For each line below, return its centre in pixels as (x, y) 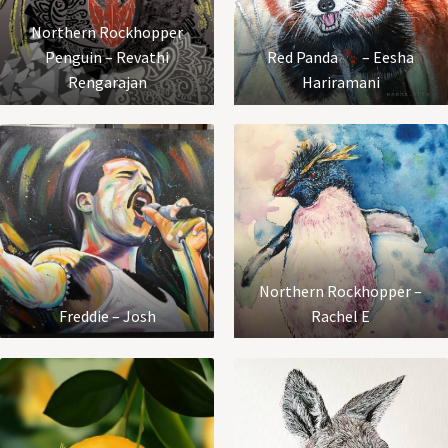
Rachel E (341, 315)
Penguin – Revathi (107, 56)
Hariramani (340, 81)
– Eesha (387, 56)
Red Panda (304, 56)
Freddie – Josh (107, 315)
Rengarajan (107, 81)
